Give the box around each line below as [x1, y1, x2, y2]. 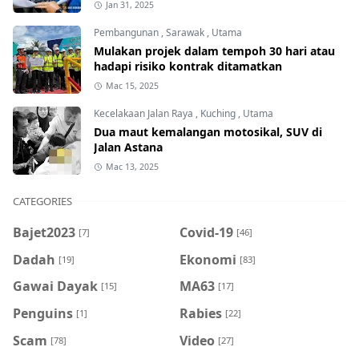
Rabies [179, 304, 222, 322]
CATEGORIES [13, 194, 72, 209]
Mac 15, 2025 [105, 80, 159, 92]
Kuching [200, 107, 238, 121]
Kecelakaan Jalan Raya [94, 107, 196, 121]
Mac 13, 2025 [105, 161, 159, 173]
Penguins [13, 304, 73, 322]
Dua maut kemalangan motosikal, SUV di [94, 124, 322, 140]
